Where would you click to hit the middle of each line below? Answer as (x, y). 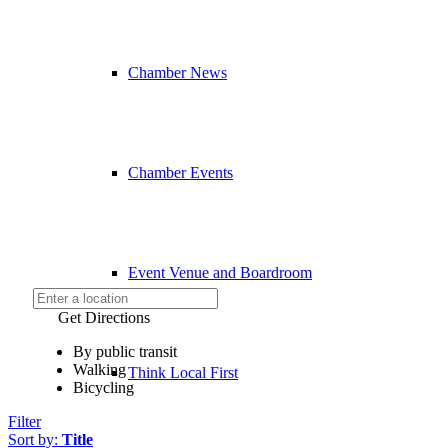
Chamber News (177, 72)
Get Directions (104, 317)
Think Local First (183, 372)
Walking (99, 369)
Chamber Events (180, 172)
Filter (24, 421)
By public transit (125, 351)
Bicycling (103, 387)
